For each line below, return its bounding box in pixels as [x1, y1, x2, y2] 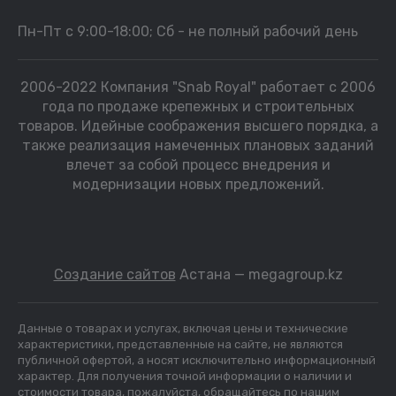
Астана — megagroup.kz [175, 266, 343, 283]
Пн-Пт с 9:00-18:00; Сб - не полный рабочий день [18, 23, 358, 40]
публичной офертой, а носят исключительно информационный [18, 354, 376, 367]
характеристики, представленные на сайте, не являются [18, 338, 343, 351]
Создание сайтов [53, 266, 176, 283]
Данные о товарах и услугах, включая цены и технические [18, 322, 348, 335]
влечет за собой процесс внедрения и [65, 156, 331, 173]
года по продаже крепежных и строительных [42, 98, 354, 115]
